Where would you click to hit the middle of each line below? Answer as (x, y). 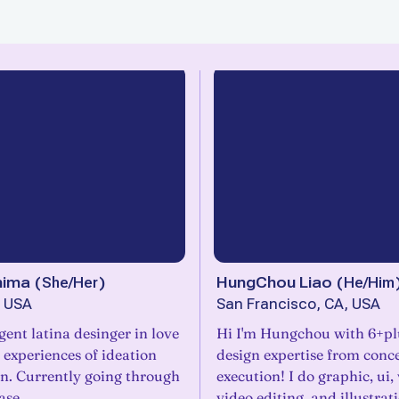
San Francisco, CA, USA (298, 304)
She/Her (70, 282)
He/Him (369, 282)
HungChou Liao (274, 282)
